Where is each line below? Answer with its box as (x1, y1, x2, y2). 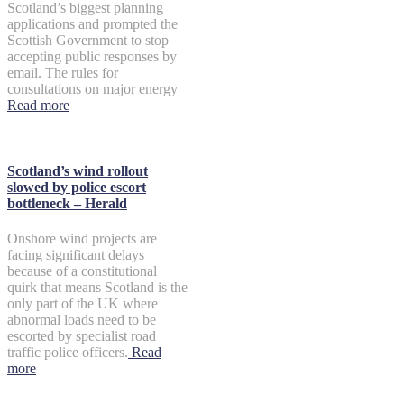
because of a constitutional (7, 263, 157, 280)
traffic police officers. (7, 344, 128, 361)
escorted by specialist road (7, 328, 156, 344)
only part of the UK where (7, 296, 158, 312)
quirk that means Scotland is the (7, 280, 188, 296)
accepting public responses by (7, 48, 177, 64)
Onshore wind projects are (7, 231, 157, 247)
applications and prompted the (7, 15, 178, 32)
